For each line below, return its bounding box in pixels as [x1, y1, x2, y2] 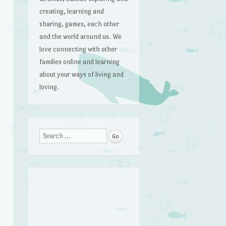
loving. [39, 83, 60, 91]
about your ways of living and [39, 70, 124, 78]
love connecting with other [39, 45, 118, 53]
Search [39, 131, 60, 139]
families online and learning [39, 58, 120, 66]
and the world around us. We [39, 32, 122, 40]
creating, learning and [39, 7, 104, 15]
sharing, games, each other [39, 20, 120, 28]
